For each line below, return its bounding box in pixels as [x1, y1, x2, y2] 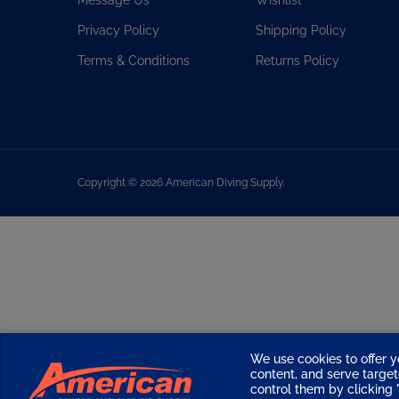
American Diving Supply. [163, 168, 285, 181]
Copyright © [77, 168, 140, 181]
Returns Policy [256, 45, 339, 60]
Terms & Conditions [77, 45, 190, 60]
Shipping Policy [256, 15, 346, 29]
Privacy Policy [77, 15, 159, 29]
